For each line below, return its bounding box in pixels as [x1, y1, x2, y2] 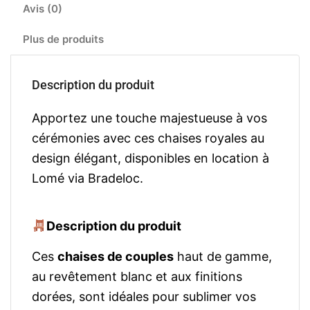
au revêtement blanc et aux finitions [32, 269, 242, 284]
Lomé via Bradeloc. [32, 171, 143, 185]
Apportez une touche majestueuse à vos [32, 111, 267, 125]
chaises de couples [57, 249, 174, 264]
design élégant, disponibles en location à [32, 151, 269, 165]
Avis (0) [23, 2, 62, 15]
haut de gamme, [174, 249, 272, 264]
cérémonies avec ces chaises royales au [32, 131, 264, 145]
